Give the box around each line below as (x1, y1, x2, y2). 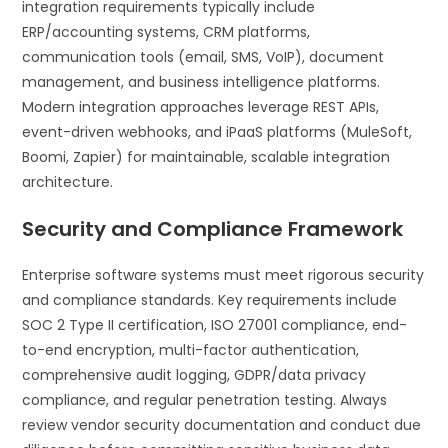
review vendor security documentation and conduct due (22, 414, 422, 435)
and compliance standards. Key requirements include (22, 289, 398, 310)
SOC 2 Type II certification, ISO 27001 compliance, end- (22, 314, 408, 335)
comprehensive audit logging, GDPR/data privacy (22, 364, 367, 385)
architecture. (22, 171, 114, 192)
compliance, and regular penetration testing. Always (22, 389, 388, 410)
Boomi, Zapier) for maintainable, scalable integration (22, 146, 391, 167)
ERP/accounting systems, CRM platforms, (22, 21, 311, 42)
